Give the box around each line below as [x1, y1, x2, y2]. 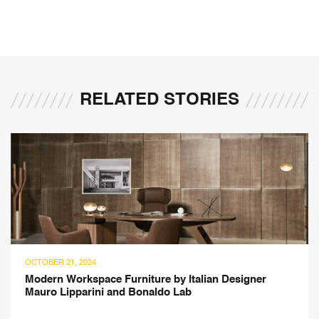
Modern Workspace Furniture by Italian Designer [25, 274, 266, 286]
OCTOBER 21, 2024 [25, 259, 96, 268]
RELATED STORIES [80, 91, 239, 109]
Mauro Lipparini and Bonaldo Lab [25, 287, 192, 298]
